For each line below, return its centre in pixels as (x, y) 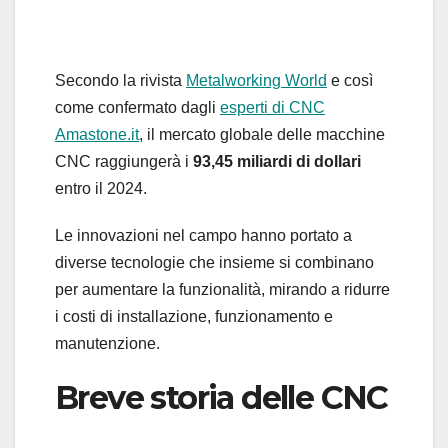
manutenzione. (107, 344)
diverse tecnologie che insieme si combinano (214, 263)
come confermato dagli (137, 108)
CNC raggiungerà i (124, 162)
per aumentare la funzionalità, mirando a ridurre (222, 290)
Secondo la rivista (120, 81)
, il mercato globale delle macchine (262, 135)
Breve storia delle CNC (221, 398)
